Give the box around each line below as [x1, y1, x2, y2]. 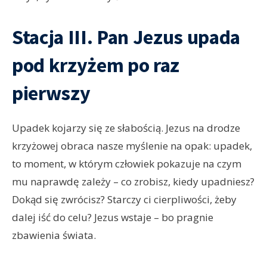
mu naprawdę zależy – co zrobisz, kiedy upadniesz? [12, 175, 254, 189]
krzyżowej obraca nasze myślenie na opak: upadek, [12, 139, 252, 153]
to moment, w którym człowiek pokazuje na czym [12, 157, 241, 171]
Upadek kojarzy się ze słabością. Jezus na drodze [12, 121, 240, 135]
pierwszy [12, 80, 91, 106]
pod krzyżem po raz [12, 52, 179, 78]
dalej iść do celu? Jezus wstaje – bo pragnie [12, 210, 213, 225]
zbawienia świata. [12, 228, 96, 243]
